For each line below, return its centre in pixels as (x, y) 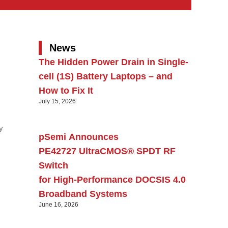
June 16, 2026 (59, 205)
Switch (53, 165)
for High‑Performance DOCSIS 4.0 (112, 180)
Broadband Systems (84, 194)
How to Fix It (66, 91)
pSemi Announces (79, 137)
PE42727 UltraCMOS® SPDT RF (107, 151)
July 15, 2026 (57, 101)
